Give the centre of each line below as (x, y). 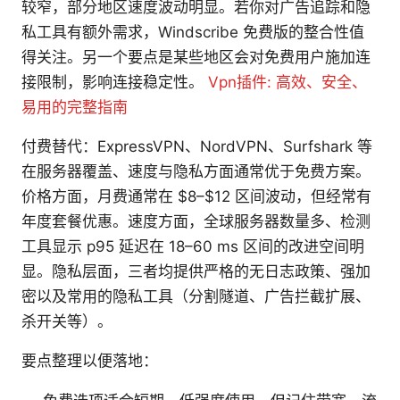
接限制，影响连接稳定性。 (115, 83)
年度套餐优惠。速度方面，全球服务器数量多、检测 (196, 222)
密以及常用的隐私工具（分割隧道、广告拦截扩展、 (196, 297)
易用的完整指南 (75, 108)
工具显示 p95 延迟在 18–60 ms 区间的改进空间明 (193, 247)
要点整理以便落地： (90, 361)
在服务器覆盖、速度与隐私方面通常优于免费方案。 (196, 172)
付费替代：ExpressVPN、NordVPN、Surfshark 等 (197, 147)
